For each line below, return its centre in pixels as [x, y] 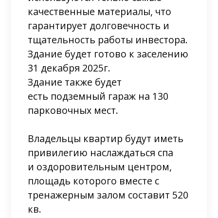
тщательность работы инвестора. [108, 39]
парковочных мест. [73, 110]
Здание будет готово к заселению [108, 54]
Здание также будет [75, 82]
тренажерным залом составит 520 [108, 195]
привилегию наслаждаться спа [101, 152]
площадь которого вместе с [94, 181]
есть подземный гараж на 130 [98, 96]
